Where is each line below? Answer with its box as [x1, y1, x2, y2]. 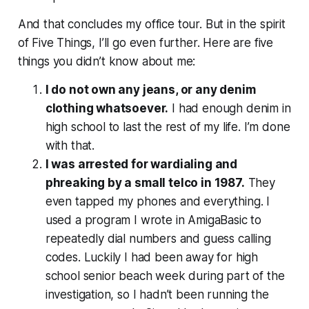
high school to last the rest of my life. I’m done [45, 119, 290, 134]
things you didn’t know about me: [17, 54, 196, 68]
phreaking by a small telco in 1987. [45, 175, 245, 190]
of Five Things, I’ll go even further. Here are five [17, 35, 274, 50]
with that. [45, 138, 95, 152]
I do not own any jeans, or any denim [45, 82, 256, 97]
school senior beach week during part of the [45, 268, 285, 283]
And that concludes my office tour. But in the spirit [17, 17, 286, 31]
